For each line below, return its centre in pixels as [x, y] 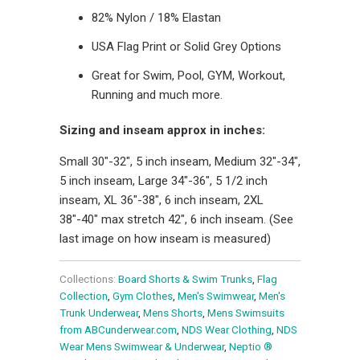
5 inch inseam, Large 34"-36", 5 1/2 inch [164, 180]
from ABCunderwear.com [118, 329]
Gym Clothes [143, 295]
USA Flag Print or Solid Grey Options [186, 46]
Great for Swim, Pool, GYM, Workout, [188, 75]
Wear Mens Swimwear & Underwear [142, 346]
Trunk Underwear [99, 312]
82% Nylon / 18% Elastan [156, 17]
